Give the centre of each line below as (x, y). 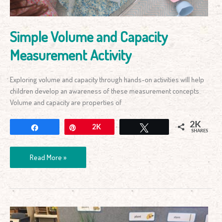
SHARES (199, 131)
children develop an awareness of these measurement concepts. (107, 91)
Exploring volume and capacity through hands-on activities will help (107, 80)
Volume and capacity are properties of (66, 102)
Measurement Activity (71, 55)
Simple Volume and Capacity (89, 36)
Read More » (48, 157)
